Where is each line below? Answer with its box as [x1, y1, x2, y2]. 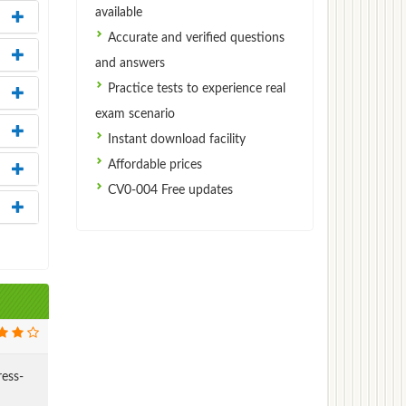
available [94, 5, 142, 19]
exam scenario [94, 107, 175, 121]
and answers [94, 56, 165, 70]
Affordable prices [103, 158, 202, 171]
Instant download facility [103, 132, 246, 146]
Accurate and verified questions [103, 31, 285, 44]
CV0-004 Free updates [103, 183, 233, 197]
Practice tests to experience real [103, 82, 285, 95]
